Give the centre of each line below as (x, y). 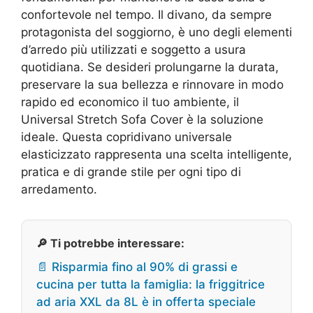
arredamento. (59, 190)
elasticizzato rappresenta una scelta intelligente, (156, 155)
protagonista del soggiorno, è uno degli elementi (156, 32)
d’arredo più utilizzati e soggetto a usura (133, 50)
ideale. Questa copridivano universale (126, 137)
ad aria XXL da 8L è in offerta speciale (146, 302)
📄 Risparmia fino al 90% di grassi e (137, 267)
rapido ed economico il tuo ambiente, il (130, 102)
